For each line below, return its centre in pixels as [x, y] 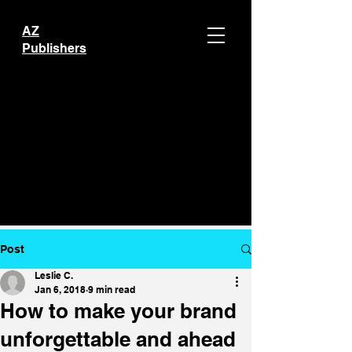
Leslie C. [54, 275]
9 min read [112, 290]
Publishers [54, 48]
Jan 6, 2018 [60, 290]
